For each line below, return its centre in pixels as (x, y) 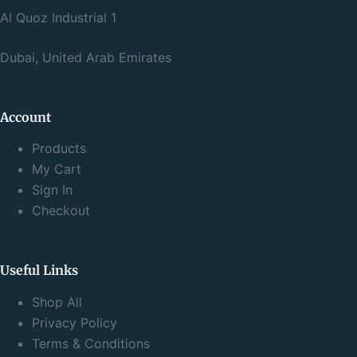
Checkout (61, 211)
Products (59, 149)
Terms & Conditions (91, 344)
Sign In (52, 190)
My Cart (57, 169)
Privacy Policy (75, 323)
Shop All (57, 302)
